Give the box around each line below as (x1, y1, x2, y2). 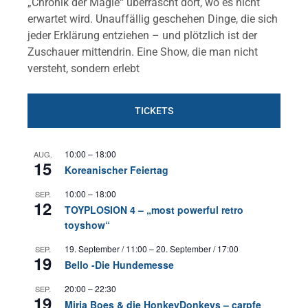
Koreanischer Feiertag (65, 163, 168, 177)
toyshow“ (65, 218, 110, 232)
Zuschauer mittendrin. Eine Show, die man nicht (27, 45, 258, 59)
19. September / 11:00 (65, 243, 147, 255)
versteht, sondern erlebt (27, 62, 140, 76)
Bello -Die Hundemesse (65, 258, 174, 272)
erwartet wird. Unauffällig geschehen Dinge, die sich (27, 12, 278, 26)
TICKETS (135, 105, 173, 117)
